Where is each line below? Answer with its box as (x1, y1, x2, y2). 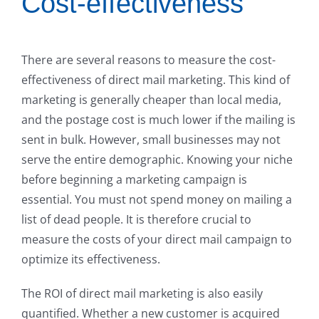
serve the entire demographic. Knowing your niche (21, 152, 293, 167)
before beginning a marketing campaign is (21, 172, 247, 187)
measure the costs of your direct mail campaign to (21, 231, 292, 247)
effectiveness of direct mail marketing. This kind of (21, 72, 290, 88)
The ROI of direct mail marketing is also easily (21, 286, 263, 301)
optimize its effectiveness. (21, 251, 160, 267)
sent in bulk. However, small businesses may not (21, 132, 281, 147)
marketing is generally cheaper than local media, (21, 92, 281, 108)
